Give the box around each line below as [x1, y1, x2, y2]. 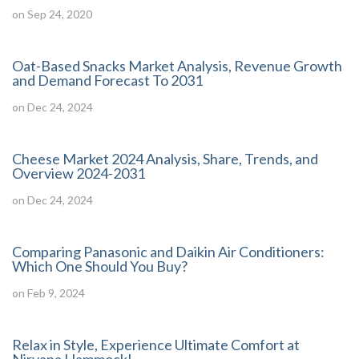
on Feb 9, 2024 [12, 286, 85, 300]
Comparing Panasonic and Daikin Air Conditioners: [12, 243, 325, 260]
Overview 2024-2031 [12, 164, 145, 182]
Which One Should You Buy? [12, 257, 188, 275]
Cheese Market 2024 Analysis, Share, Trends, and [12, 150, 318, 167]
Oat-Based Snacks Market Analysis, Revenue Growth [12, 57, 342, 75]
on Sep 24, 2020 [12, 7, 92, 21]
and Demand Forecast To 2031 [12, 71, 203, 89]
